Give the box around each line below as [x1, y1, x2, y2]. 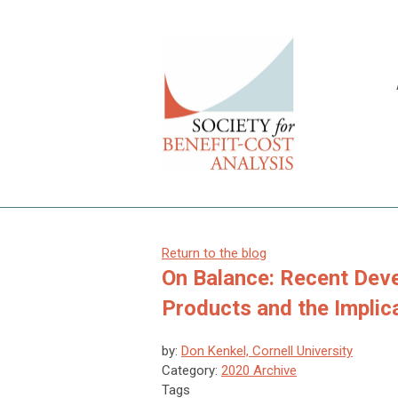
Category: [162, 362, 221, 379]
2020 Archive [221, 362, 297, 379]
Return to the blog [162, 245, 267, 262]
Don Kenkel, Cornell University [181, 343, 353, 360]
